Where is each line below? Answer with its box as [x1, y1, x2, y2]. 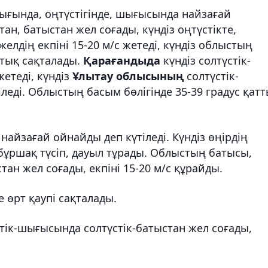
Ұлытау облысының [72, 68, 184, 83]
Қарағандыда [83, 53, 163, 68]
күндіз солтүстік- [163, 53, 251, 68]
